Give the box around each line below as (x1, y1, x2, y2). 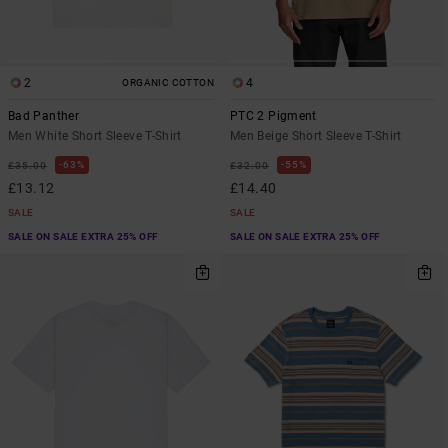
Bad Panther (8, 108, 79, 123)
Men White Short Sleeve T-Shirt (8, 128, 182, 143)
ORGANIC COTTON (122, 76, 214, 88)
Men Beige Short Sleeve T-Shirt (230, 128, 402, 143)
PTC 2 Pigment (230, 108, 317, 123)
